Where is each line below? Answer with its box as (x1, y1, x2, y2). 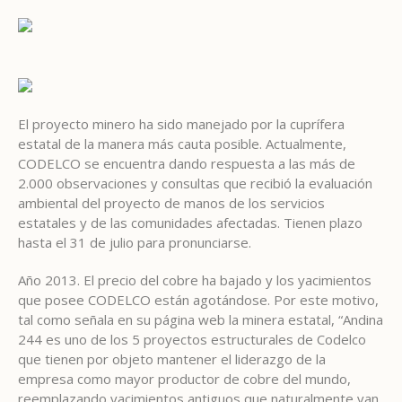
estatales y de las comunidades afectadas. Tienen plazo (18, 213, 363, 232)
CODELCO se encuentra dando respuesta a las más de (18, 153, 355, 172)
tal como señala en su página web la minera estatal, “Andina (18, 310, 383, 328)
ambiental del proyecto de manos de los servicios (18, 193, 325, 212)
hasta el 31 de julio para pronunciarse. (18, 232, 251, 251)
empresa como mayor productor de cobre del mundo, (18, 369, 351, 388)
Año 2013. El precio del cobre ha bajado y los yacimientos (18, 270, 371, 289)
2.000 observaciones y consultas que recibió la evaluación (18, 173, 372, 192)
